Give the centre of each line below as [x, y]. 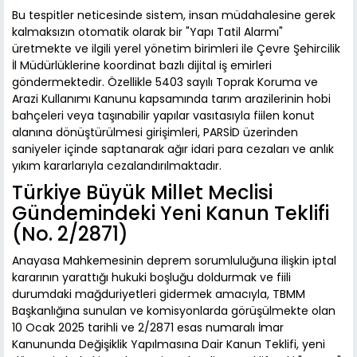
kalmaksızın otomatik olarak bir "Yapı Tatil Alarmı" [147, 32]
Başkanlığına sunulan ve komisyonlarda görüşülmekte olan [174, 311]
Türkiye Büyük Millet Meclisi [142, 193]
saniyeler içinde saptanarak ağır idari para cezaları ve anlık [173, 149]
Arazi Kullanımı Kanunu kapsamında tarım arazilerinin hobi [171, 99]
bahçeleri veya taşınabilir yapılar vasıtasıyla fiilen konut [163, 116]
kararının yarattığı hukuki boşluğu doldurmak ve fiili [151, 278]
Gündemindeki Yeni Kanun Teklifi [171, 214]
